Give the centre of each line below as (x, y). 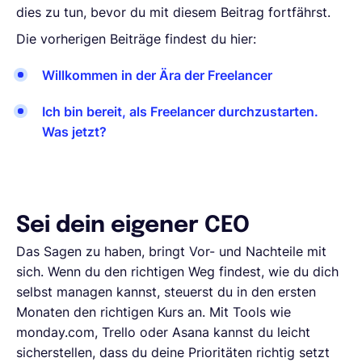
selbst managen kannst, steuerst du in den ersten (166, 291)
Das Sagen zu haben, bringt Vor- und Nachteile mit (171, 251)
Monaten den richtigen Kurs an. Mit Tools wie (154, 311)
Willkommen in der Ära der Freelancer (157, 75)
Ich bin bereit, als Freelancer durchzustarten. (180, 111)
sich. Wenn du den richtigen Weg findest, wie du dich (177, 271)
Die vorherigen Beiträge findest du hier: (136, 38)
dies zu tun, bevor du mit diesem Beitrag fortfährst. (173, 12)
